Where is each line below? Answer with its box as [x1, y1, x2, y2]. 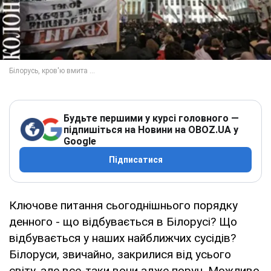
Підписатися [108, 154, 163, 165]
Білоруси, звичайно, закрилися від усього [9, 247, 231, 261]
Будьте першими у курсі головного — [64, 112, 239, 124]
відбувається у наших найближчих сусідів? [9, 230, 236, 245]
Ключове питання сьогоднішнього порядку [9, 198, 238, 212]
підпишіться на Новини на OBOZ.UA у [64, 123, 238, 135]
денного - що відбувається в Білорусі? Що [9, 214, 237, 229]
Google [64, 135, 96, 147]
